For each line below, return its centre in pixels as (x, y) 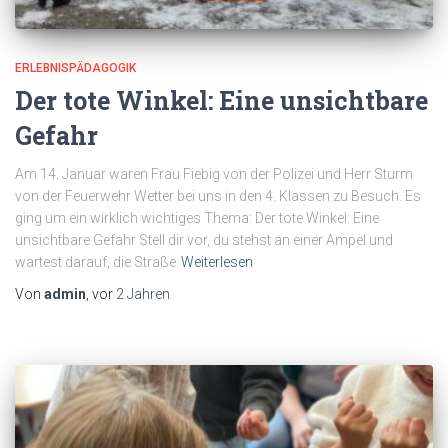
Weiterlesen (217, 262)
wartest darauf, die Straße (95, 262)
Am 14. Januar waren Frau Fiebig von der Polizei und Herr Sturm (214, 174)
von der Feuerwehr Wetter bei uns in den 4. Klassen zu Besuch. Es (218, 196)
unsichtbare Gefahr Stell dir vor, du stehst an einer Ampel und (204, 240)
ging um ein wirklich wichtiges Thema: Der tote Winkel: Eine (197, 218)
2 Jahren (143, 294)
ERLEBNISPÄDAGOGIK (75, 68)
